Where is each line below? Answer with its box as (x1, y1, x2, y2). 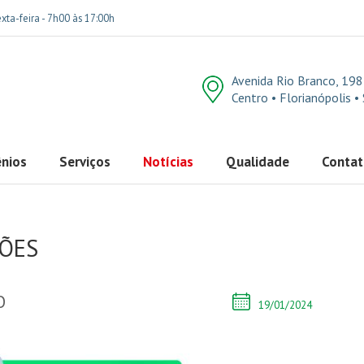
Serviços (59, 153, 110, 171)
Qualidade (226, 153, 289, 171)
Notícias (143, 153, 193, 171)
